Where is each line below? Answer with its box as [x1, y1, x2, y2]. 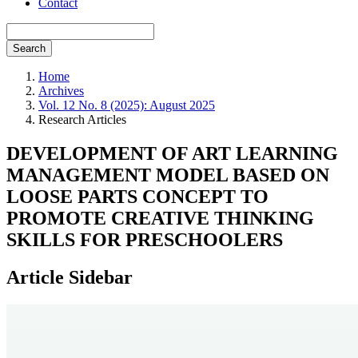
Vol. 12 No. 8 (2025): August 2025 [38, 98, 215, 112]
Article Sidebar [6, 266, 133, 288]
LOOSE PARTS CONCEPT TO [6, 185, 268, 207]
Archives [38, 84, 84, 97]
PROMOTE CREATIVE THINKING [6, 207, 314, 229]
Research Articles [38, 113, 126, 126]
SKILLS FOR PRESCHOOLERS [6, 229, 283, 250]
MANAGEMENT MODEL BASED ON [6, 164, 329, 185]
